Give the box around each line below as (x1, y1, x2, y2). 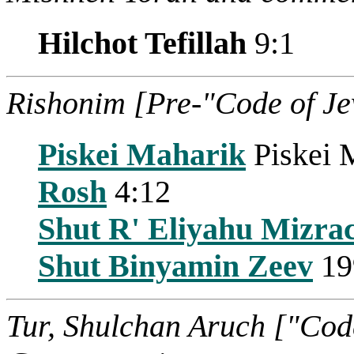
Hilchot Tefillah (38, 24, 247, 61)
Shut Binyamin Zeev (38, 247, 313, 284)
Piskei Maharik (38, 136, 246, 172)
